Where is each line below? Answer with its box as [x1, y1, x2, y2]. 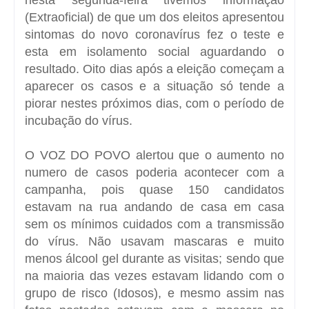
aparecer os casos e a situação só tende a [25, 79, 284, 93]
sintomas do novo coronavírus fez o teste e [25, 27, 284, 41]
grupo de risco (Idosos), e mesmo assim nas [25, 286, 284, 300]
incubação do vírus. [25, 113, 136, 128]
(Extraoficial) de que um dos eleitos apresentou [25, 10, 284, 24]
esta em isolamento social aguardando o [25, 44, 284, 59]
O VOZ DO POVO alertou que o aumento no [25, 148, 284, 162]
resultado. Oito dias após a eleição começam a [25, 61, 284, 76]
